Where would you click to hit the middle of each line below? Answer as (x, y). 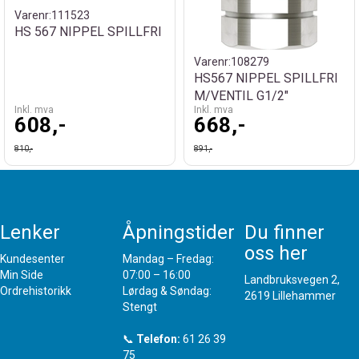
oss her (276, 253)
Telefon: (158, 339)
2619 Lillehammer (290, 296)
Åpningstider (178, 232)
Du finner (285, 232)
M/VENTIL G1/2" (241, 96)
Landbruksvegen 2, (292, 280)
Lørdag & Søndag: (167, 291)
